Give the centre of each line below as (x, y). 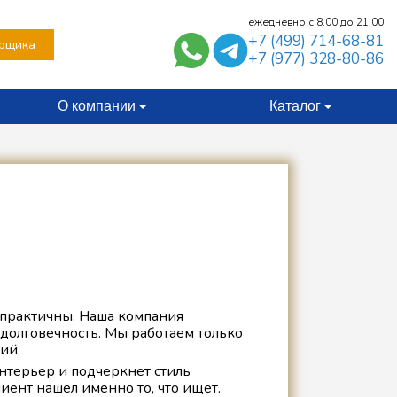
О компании (96, 106)
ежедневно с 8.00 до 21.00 (315, 22)
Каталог (295, 106)
